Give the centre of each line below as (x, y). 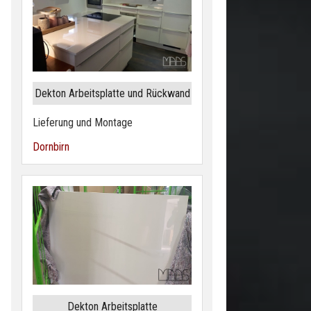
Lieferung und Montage (83, 122)
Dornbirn (51, 146)
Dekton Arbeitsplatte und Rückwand (112, 93)
